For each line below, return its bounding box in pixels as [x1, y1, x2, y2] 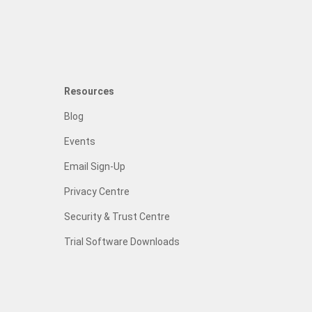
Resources [64, 86, 114, 97]
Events [64, 136, 95, 147]
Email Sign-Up [64, 161, 125, 172]
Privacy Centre [64, 186, 130, 197]
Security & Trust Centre [64, 211, 170, 222]
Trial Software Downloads [64, 236, 180, 247]
